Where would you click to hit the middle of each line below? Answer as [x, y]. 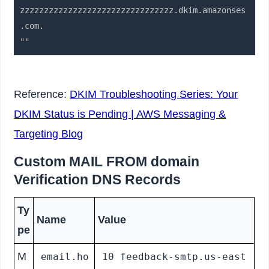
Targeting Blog [49, 134]
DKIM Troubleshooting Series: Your [154, 95]
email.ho [65, 257]
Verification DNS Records [98, 180]
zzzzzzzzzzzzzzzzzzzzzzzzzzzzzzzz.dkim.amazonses [133, 11]
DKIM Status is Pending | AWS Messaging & [120, 114]
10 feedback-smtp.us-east [174, 257]
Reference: [42, 95]
